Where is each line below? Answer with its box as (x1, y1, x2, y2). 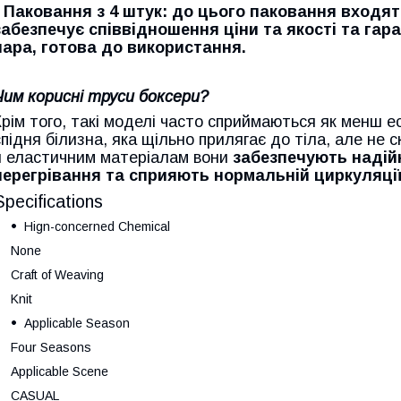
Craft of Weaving (11, 267, 104, 282)
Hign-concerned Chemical (24, 218, 170, 234)
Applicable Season (24, 315, 130, 330)
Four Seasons (11, 339, 91, 354)
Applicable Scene (11, 363, 108, 379)
